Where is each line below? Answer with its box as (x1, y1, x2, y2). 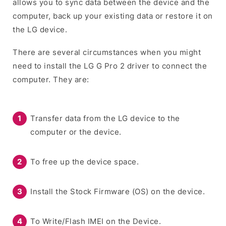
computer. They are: (13, 74, 89, 84)
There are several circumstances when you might (13, 47, 201, 57)
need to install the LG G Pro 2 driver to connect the (13, 61, 207, 71)
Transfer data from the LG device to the (30, 113, 180, 123)
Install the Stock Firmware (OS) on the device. (30, 186, 205, 196)
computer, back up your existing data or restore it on (13, 11, 213, 21)
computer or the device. (30, 127, 122, 137)
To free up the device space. (30, 156, 139, 166)
